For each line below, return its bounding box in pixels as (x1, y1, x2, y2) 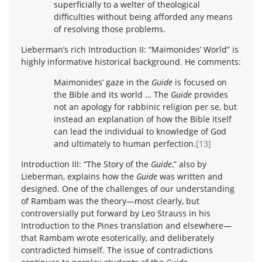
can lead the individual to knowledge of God (54, 125, 226, 137)
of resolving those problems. (54, 23, 166, 35)
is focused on (175, 76, 227, 88)
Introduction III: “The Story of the (21, 158, 151, 170)
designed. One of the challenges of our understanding (21, 182, 235, 194)
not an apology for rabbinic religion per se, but (54, 101, 237, 112)
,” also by (172, 158, 206, 170)
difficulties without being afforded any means (54, 11, 233, 22)
